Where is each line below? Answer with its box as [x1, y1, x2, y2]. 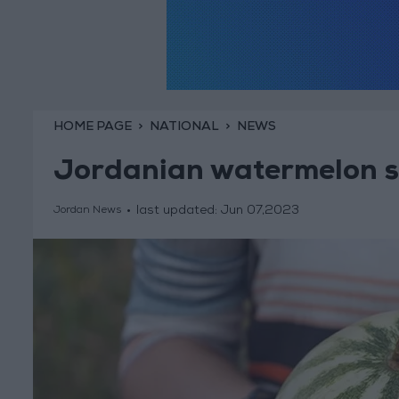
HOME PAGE [53, 120, 132, 134]
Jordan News [53, 206, 121, 217]
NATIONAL [149, 120, 219, 134]
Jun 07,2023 [220, 205, 299, 218]
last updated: [135, 205, 221, 218]
